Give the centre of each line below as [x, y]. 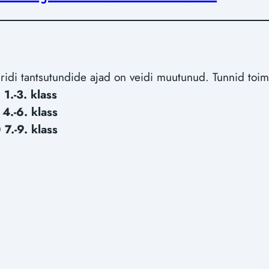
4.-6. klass [30, 112]
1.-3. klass [31, 95]
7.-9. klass [31, 129]
